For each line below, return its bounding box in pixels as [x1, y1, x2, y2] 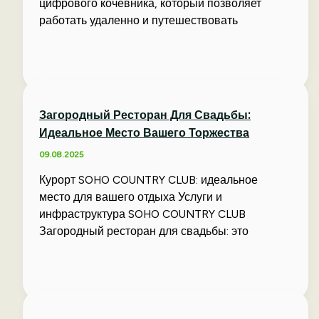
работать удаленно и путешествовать [39, 14, 239, 28]
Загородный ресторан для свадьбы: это [39, 224, 249, 238]
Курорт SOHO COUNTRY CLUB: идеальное [39, 173, 258, 187]
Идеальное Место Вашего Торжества [39, 125, 250, 140]
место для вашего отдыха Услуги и [39, 190, 223, 204]
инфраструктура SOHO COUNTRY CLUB [39, 207, 246, 221]
